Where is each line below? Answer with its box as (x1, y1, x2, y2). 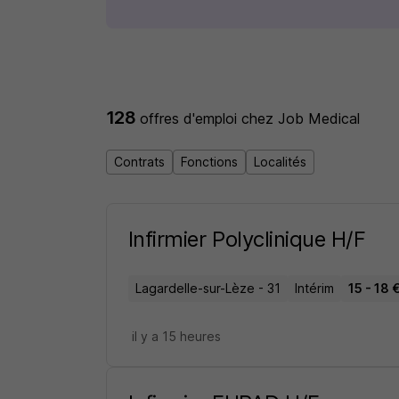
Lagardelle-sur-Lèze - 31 (134, 281, 281, 296)
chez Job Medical (241, 110, 361, 127)
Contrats (113, 154, 165, 169)
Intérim (294, 281, 334, 296)
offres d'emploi (140, 110, 242, 127)
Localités (253, 154, 306, 169)
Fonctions (180, 154, 238, 169)
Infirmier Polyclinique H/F (127, 226, 366, 252)
